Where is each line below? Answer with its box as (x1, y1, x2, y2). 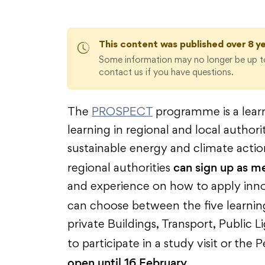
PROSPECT (92, 107, 153, 118)
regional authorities (67, 163, 173, 174)
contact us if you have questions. (99, 69, 234, 77)
